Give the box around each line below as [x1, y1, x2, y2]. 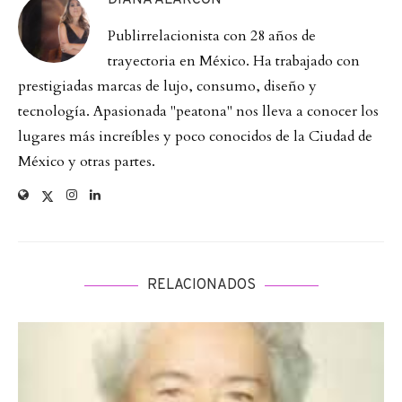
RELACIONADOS [146, 276, 256, 295]
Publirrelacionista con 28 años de [108, 26, 316, 47]
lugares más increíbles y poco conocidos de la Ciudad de [18, 127, 372, 147]
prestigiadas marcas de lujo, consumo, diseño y [18, 76, 317, 97]
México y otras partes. [18, 152, 155, 172]
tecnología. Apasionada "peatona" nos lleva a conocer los [18, 101, 379, 122]
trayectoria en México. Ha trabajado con [108, 51, 360, 72]
